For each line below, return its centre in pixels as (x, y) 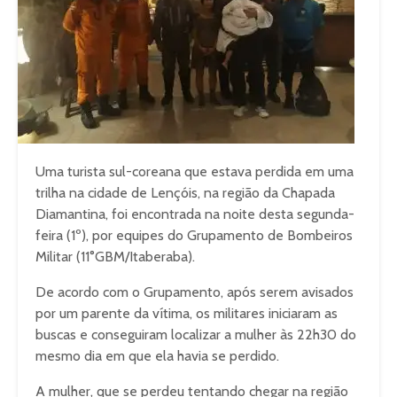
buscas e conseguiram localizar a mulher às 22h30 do (196, 335)
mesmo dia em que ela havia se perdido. (157, 356)
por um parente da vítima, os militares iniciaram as (187, 313)
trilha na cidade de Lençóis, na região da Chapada (185, 193)
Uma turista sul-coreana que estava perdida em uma (195, 171)
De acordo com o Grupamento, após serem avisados (195, 292)
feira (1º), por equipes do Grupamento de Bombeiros (194, 235)
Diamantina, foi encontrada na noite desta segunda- (195, 214)
